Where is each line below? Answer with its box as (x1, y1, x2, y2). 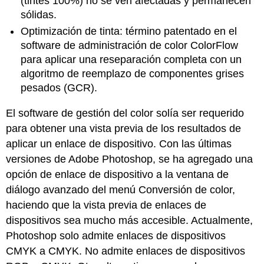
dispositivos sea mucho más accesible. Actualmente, (6, 214, 253, 226)
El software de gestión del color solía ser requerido (6, 107, 245, 119)
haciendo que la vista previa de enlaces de (6, 199, 207, 211)
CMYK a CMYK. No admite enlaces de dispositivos (6, 245, 246, 257)
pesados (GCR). (21, 82, 98, 94)
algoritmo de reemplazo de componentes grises (21, 68, 245, 80)
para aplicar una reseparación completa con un (21, 54, 242, 66)
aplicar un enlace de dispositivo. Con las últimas (6, 137, 232, 150)
